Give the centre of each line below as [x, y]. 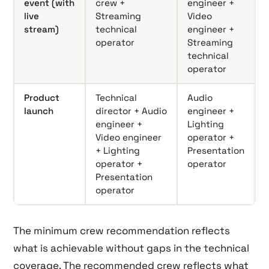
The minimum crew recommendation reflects [122, 230]
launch [39, 110]
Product [42, 97]
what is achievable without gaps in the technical [131, 248]
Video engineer [129, 137]
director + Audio [131, 110]
